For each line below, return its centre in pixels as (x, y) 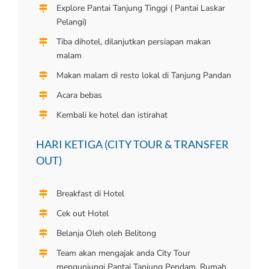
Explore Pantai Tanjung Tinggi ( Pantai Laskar (141, 8)
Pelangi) (71, 22)
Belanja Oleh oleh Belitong (106, 234)
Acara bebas (79, 95)
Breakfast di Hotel (90, 194)
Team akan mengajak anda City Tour (123, 253)
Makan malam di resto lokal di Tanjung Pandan (144, 75)
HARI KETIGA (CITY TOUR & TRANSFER (132, 144)
